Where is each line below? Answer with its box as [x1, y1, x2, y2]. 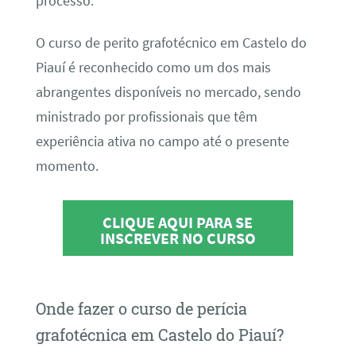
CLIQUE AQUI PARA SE [103, 212, 253, 233]
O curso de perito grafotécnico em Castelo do [35, 33, 307, 52]
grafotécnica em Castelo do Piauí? [35, 324, 284, 346]
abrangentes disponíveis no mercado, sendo [35, 83, 301, 101]
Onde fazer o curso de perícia [35, 298, 247, 319]
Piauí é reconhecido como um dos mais [35, 58, 271, 76]
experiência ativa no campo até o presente [35, 132, 289, 150]
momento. [35, 157, 99, 175]
